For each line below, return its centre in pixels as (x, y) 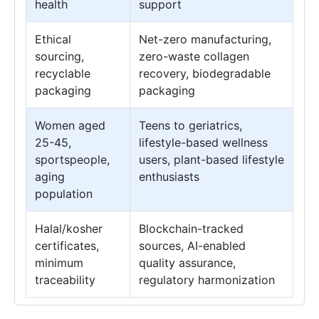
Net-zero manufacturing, (205, 39)
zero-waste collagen (194, 56)
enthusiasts (169, 177)
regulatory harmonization (207, 280)
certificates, (67, 246)
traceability (65, 280)
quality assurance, (187, 263)
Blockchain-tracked (191, 229)
